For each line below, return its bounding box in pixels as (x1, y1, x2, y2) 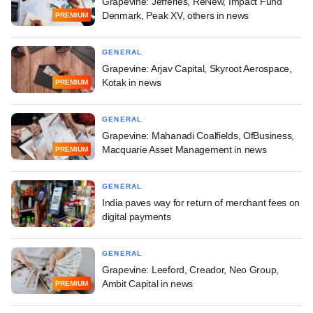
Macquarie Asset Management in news (102, 143, 267, 155)
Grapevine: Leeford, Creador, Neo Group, (102, 263, 279, 275)
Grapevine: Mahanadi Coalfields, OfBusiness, (102, 129, 294, 141)
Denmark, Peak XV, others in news (102, 9, 249, 21)
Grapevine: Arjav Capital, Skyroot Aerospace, (102, 62, 292, 74)
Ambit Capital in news (102, 277, 194, 289)
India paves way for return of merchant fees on (102, 196, 300, 208)
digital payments (102, 210, 171, 222)
